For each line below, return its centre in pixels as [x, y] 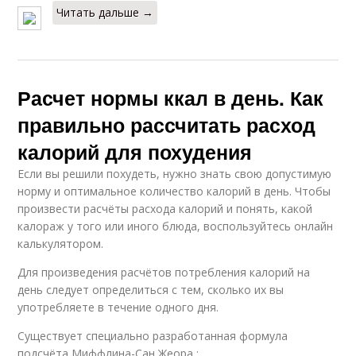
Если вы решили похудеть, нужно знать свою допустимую [175, 174]
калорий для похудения [135, 152]
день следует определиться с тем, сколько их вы [151, 290]
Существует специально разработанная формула [153, 336]
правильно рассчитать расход [167, 125]
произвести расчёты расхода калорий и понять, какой [165, 209]
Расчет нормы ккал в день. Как [171, 98]
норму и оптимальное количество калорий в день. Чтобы [174, 191]
